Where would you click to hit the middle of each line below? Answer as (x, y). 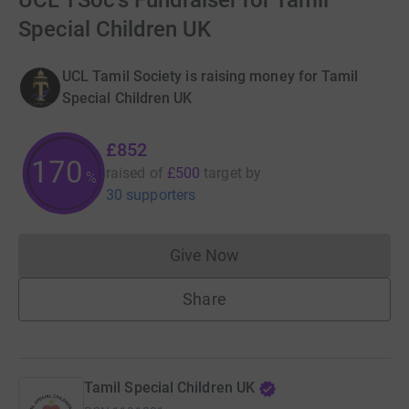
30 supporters (151, 195)
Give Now (204, 255)
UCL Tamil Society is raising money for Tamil (210, 76)
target (223, 173)
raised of (135, 173)
